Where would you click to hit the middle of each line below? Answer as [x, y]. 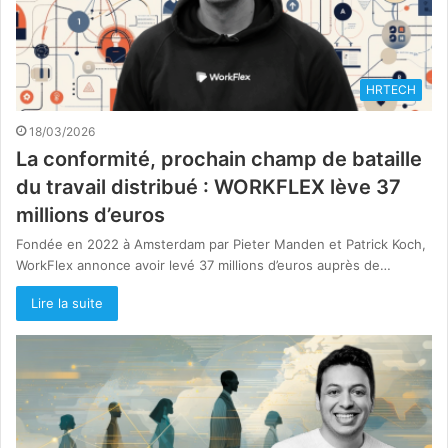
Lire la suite [67, 303]
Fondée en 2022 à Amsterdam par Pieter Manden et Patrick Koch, [221, 244]
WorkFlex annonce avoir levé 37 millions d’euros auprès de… [203, 265]
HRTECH [391, 90]
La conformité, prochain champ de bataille [219, 159]
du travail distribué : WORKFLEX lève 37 [208, 187]
